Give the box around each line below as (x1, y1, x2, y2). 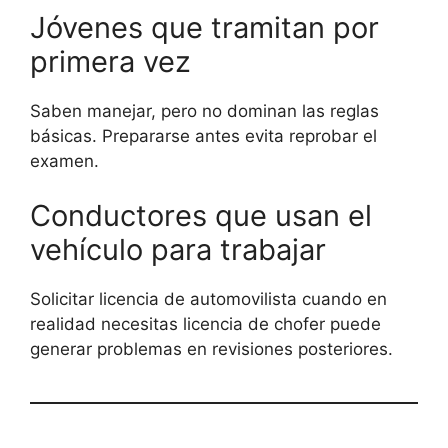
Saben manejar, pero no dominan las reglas (30, 100, 379, 121)
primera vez (30, 43, 191, 79)
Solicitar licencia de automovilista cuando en (30, 289, 387, 310)
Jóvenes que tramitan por (30, 9, 379, 45)
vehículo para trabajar (30, 232, 326, 268)
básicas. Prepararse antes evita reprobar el (30, 125, 377, 146)
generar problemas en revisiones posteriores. (30, 339, 393, 360)
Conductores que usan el (30, 198, 372, 234)
